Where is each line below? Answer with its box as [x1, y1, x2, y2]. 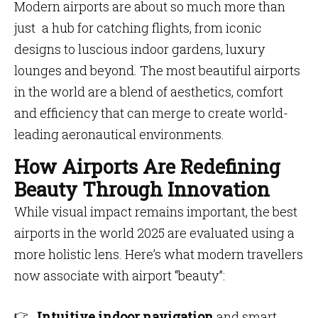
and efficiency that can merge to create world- [14, 104, 288, 121]
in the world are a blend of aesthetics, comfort [14, 83, 283, 100]
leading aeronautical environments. [14, 126, 227, 143]
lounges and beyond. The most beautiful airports [14, 62, 300, 79]
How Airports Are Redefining [14, 154, 280, 179]
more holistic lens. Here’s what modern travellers [14, 246, 303, 263]
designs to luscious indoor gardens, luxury [14, 40, 265, 57]
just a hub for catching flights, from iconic [14, 19, 262, 36]
